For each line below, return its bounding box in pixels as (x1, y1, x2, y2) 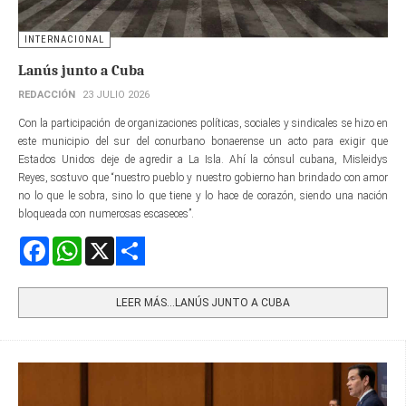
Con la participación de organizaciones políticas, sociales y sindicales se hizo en (18, 116, 388, 130)
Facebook (49, 237, 92, 250)
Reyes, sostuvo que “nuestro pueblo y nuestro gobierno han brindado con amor (18, 170, 388, 184)
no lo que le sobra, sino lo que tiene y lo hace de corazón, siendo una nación (18, 188, 388, 202)
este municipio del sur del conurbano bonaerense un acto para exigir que (18, 134, 388, 148)
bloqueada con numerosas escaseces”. (18, 207, 194, 220)
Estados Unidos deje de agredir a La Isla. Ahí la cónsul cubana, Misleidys (18, 152, 388, 166)
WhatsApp (82, 237, 132, 250)
